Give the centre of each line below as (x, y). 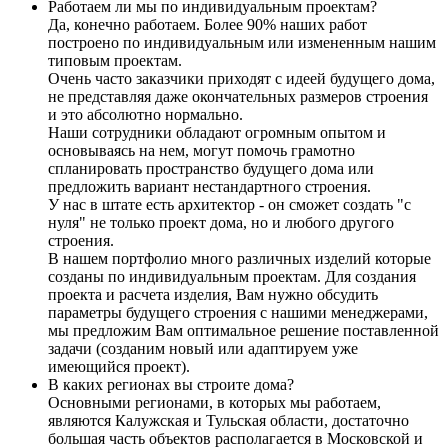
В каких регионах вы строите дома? (173, 385)
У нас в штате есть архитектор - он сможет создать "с (229, 205)
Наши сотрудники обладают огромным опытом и (217, 133)
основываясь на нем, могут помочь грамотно (201, 151)
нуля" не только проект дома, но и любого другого (221, 223)
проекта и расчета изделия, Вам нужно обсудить (213, 295)
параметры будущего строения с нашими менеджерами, (238, 313)
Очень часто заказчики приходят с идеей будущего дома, (241, 79)
